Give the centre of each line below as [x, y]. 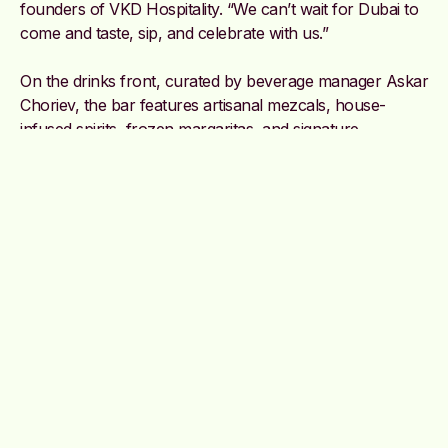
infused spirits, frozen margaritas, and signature [189, 128]
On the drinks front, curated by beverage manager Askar [224, 80]
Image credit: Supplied [102, 248]
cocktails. [55, 152]
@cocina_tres [67, 200]
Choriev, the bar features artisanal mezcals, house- [203, 104]
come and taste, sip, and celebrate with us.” [174, 32]
